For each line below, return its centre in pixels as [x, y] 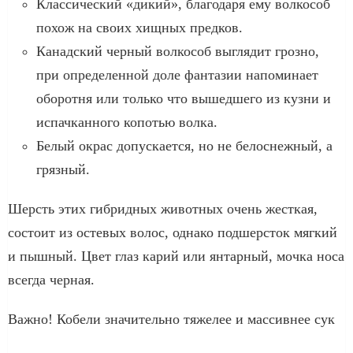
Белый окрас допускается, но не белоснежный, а [184, 145]
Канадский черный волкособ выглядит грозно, [178, 51]
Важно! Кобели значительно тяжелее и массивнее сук [171, 319]
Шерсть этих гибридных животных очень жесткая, [163, 208]
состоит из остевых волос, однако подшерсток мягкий [173, 232]
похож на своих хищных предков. [139, 27]
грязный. [63, 169]
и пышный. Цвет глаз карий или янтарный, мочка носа [176, 256]
